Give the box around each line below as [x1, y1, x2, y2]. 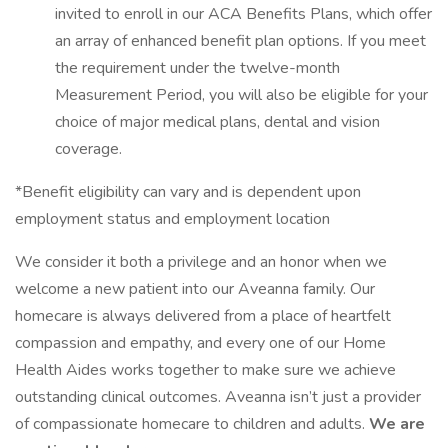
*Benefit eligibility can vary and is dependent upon [15, 181, 361, 203]
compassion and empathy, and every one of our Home [15, 332, 386, 354]
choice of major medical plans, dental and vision [55, 111, 380, 133]
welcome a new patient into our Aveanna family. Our [15, 278, 375, 300]
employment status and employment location [15, 208, 330, 230]
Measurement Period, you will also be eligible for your [55, 84, 428, 106]
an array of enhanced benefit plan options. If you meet [55, 30, 426, 52]
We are [369, 413, 425, 435]
